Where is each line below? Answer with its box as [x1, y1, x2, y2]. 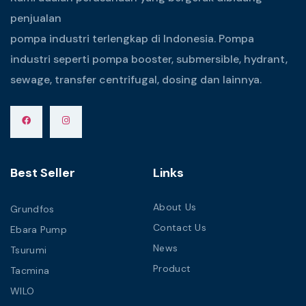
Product [153, 262, 191, 275]
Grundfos [10, 203, 55, 216]
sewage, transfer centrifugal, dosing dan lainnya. [10, 72, 262, 87]
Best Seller [10, 165, 75, 182]
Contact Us [153, 221, 206, 234]
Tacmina [10, 264, 50, 277]
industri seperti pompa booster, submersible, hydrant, [10, 51, 288, 66]
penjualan [10, 10, 61, 25]
